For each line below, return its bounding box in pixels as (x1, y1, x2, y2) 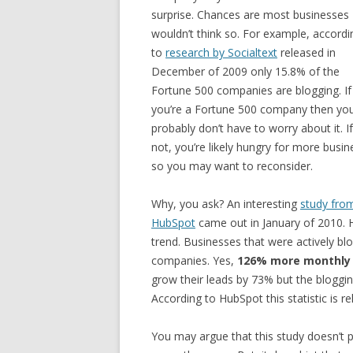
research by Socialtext (165, 45, 277, 60)
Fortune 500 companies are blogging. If (151, 83, 351, 98)
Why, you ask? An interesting (151, 196, 300, 211)
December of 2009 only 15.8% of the (151, 64, 340, 79)
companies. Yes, (151, 253, 237, 268)
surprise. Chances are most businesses (151, 7, 349, 22)
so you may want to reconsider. (151, 158, 313, 173)
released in (277, 45, 336, 60)
